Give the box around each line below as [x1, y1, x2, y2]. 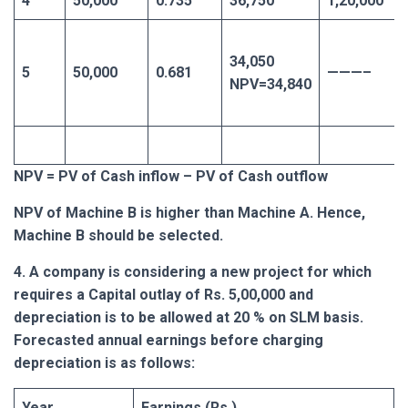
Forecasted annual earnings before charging [14, 331, 323, 349]
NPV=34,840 [229, 75, 311, 93]
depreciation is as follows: [14, 353, 195, 372]
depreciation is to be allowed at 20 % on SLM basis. [14, 308, 363, 326]
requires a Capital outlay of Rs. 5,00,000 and [14, 285, 313, 303]
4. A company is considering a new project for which [14, 262, 372, 280]
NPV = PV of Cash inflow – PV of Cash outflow [14, 167, 328, 185]
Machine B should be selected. [14, 226, 223, 244]
